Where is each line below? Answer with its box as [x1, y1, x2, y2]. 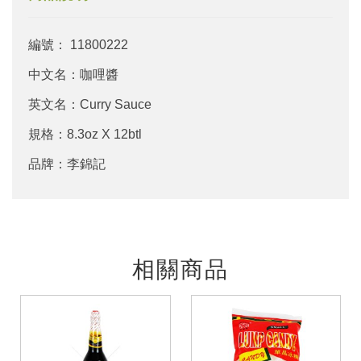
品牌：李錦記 [28, 157, 106, 172]
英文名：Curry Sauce [28, 98, 151, 112]
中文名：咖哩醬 [28, 68, 118, 82]
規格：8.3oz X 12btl [28, 127, 142, 142]
